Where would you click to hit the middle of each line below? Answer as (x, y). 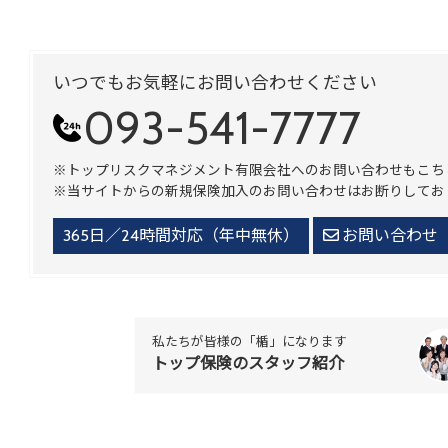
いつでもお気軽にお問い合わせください (215, 83)
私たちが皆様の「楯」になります (249, 342)
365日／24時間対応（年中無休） (181, 236)
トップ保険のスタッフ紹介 (247, 364)
